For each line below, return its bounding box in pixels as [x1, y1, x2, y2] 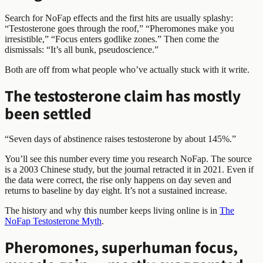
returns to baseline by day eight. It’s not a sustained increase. [5, 185, 227, 195]
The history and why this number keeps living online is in [5, 205, 220, 215]
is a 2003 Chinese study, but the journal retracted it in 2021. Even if [5, 164, 254, 174]
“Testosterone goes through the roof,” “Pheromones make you [5, 23, 234, 33]
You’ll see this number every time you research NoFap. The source [5, 153, 252, 164]
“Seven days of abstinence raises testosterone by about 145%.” [5, 133, 236, 144]
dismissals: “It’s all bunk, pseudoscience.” [5, 44, 159, 55]
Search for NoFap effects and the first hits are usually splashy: [5, 12, 233, 23]
